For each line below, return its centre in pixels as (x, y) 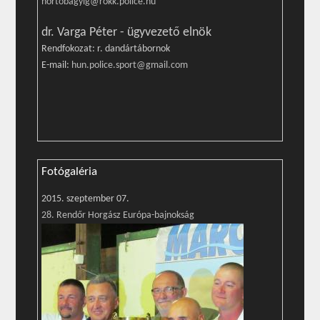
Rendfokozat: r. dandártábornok (106, 49)
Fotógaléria (70, 172)
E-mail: (57, 65)
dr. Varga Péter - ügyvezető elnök (127, 32)
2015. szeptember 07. (86, 199)
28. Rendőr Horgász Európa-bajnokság (118, 215)
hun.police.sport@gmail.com (130, 65)
